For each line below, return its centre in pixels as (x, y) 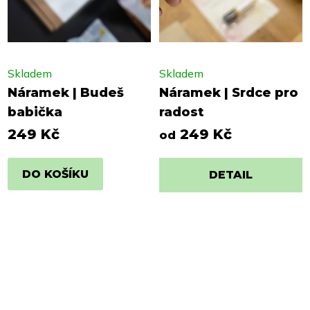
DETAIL (231, 175)
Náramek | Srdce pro (229, 93)
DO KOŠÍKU (55, 174)
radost (181, 112)
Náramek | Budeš (66, 93)
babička (35, 112)
